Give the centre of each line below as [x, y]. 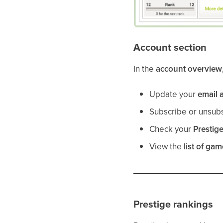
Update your [174, 94]
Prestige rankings [173, 204]
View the [167, 147]
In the [145, 69]
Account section [170, 48]
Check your [171, 129]
